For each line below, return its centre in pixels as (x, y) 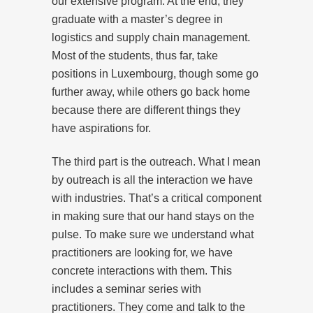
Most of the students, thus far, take (135, 55)
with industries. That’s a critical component (156, 198)
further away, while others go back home (151, 92)
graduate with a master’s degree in (137, 19)
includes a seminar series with (126, 289)
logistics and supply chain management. (151, 37)
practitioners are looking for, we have (142, 252)
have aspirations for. (101, 128)
